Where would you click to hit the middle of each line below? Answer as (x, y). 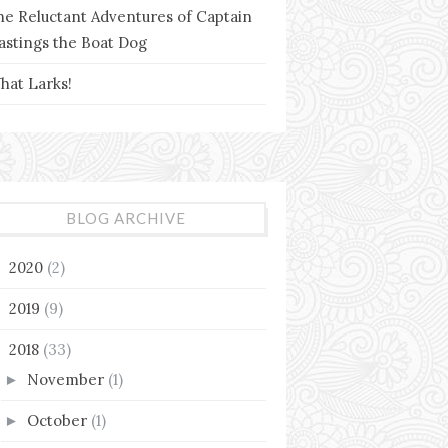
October (59, 420)
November (67, 379)
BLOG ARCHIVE (126, 218)
